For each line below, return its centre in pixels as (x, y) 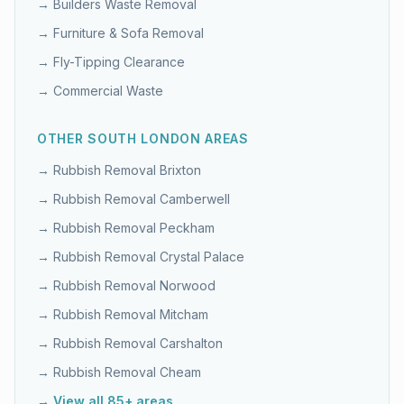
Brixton (180, 170)
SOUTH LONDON (144, 138)
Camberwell (195, 199)
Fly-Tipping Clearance (119, 62)
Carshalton (191, 343)
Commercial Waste (108, 91)
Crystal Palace (202, 257)
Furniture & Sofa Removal (129, 33)
